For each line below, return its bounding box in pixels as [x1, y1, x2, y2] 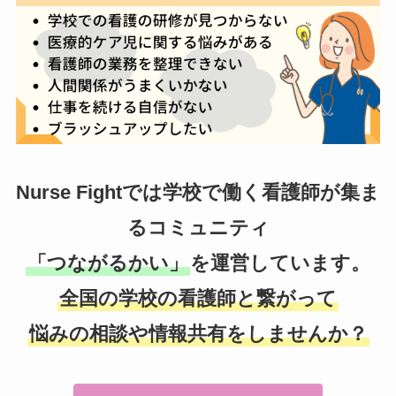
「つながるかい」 [27, 252, 188, 275]
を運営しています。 [190, 252, 370, 275]
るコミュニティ [126, 217, 270, 240]
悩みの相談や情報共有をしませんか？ [28, 323, 368, 346]
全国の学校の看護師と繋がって [59, 287, 337, 310]
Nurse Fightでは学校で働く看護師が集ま [16, 181, 380, 204]
